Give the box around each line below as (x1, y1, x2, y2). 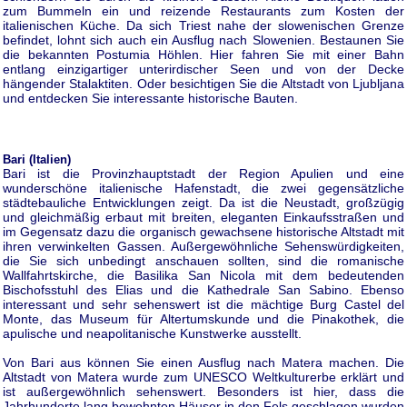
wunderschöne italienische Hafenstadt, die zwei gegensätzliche (3, 180, 404, 195)
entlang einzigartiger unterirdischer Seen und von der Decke (3, 61, 404, 76)
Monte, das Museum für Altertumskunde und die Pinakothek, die (3, 311, 404, 326)
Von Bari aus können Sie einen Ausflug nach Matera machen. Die (3, 354, 404, 370)
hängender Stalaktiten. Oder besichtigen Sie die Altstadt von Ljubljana (3, 75, 404, 91)
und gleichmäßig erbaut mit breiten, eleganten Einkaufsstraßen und (3, 209, 404, 224)
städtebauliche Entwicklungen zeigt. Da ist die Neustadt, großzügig (3, 194, 404, 210)
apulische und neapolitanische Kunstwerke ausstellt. (3, 325, 302, 341)
